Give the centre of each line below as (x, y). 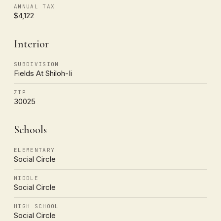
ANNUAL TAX (35, 6)
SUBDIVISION (37, 64)
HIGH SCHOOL (37, 206)
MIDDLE (26, 178)
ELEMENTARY (35, 150)
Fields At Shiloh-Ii (43, 73)
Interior (31, 44)
